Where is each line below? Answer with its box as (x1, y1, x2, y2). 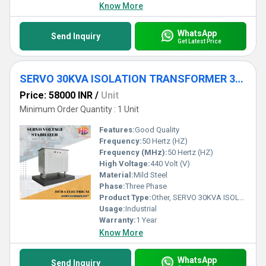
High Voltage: (99, 159, 150, 168)
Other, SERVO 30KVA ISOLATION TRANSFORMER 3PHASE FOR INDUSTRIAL (151, 193, 239, 202)
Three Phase (125, 182, 167, 191)
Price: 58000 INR (20, 90, 93, 101)
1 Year (136, 216, 157, 224)
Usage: (99, 204, 125, 213)
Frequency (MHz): (99, 148, 167, 157)
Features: (99, 125, 135, 134)
